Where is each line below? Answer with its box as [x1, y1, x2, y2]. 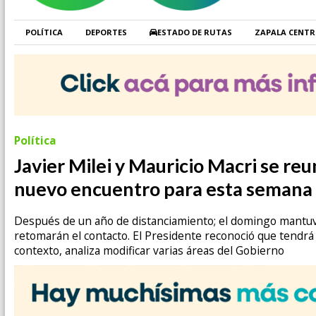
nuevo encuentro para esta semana [14, 176, 312, 200]
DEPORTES [85, 27, 127, 38]
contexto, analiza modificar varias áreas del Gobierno [14, 243, 284, 259]
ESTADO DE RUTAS [157, 27, 232, 38]
